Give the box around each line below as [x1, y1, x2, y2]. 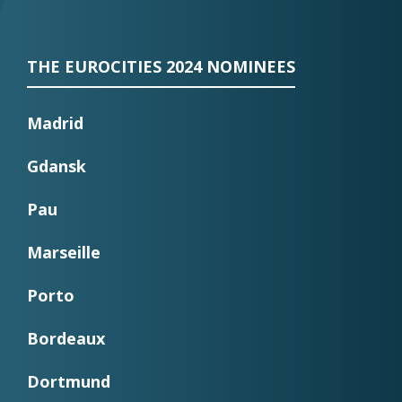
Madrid [27, 112, 83, 135]
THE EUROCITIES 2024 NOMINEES [27, 55, 295, 77]
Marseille [27, 241, 100, 264]
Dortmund [27, 371, 110, 393]
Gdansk [27, 155, 91, 178]
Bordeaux [27, 328, 105, 350]
